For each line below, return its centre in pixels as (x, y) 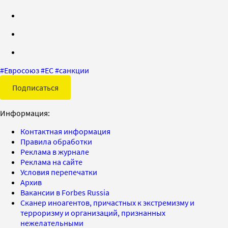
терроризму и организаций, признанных (93, 212)
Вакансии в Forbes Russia (65, 192)
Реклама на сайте (51, 162)
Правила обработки (56, 141)
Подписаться (35, 87)
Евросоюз (22, 70)
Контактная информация (65, 131)
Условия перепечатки (59, 172)
